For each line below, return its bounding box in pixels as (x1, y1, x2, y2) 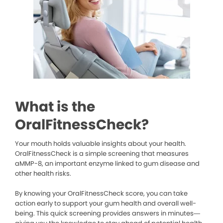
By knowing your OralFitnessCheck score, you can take (15, 189, 188, 199)
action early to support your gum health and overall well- (15, 199, 196, 209)
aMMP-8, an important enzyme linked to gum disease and (15, 159, 200, 169)
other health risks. (15, 169, 71, 179)
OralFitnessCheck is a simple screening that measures (15, 149, 189, 159)
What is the (15, 97, 95, 117)
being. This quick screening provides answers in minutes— (15, 209, 200, 219)
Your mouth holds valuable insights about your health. (15, 139, 186, 149)
